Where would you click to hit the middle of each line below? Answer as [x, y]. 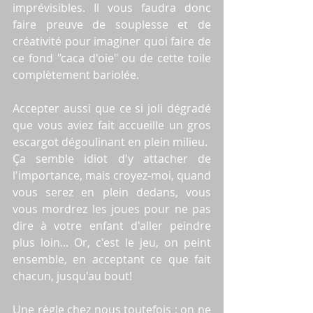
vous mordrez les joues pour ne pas [112, 209]
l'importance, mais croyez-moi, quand [112, 175]
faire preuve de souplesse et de [112, 24]
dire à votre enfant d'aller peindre [112, 225]
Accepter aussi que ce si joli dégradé [112, 108]
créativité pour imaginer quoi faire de [112, 41]
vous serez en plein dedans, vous [112, 192]
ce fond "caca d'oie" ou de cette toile [112, 58]
